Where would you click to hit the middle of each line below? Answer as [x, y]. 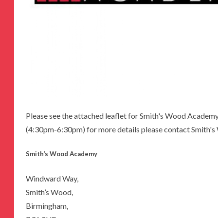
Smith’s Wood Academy [62, 154]
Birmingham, [47, 205]
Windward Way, [52, 178]
